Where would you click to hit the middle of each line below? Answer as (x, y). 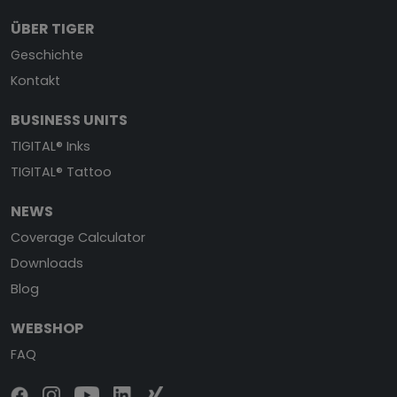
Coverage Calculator (78, 237)
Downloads (47, 263)
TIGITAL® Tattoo (61, 171)
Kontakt (35, 80)
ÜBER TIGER (53, 28)
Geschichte (47, 54)
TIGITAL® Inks (51, 146)
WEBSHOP (47, 328)
